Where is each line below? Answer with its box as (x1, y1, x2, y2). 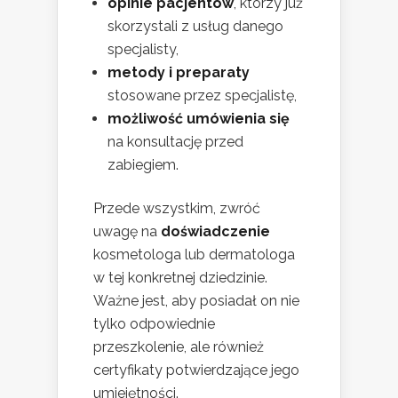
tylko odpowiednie (93, 314, 215, 332)
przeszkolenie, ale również (93, 338, 264, 355)
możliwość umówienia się (107, 109, 290, 127)
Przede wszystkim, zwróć (93, 199, 260, 217)
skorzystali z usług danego (107, 17, 283, 35)
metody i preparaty (107, 63, 250, 81)
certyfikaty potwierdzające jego (93, 361, 299, 378)
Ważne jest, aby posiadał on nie (93, 291, 299, 309)
